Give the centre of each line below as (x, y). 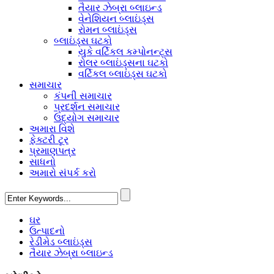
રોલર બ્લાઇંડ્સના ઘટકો (123, 63)
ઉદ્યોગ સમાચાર (87, 118)
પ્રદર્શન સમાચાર (87, 107)
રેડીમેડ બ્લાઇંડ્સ (61, 242)
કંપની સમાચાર (83, 96)
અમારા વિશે (52, 129)
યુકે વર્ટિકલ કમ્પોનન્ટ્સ (125, 52)
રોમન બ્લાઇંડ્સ (108, 30)
